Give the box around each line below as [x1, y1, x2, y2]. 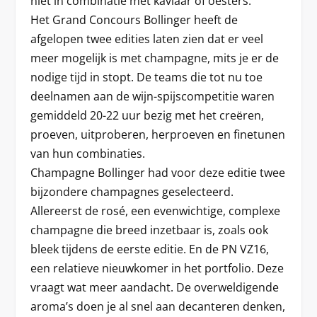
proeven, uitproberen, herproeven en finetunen [30, 126, 285, 142]
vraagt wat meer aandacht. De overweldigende [30, 279, 279, 295]
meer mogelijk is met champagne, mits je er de [30, 50, 279, 66]
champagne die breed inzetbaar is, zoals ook [30, 221, 268, 238]
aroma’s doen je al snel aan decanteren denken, [30, 298, 285, 314]
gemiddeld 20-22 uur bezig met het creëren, [30, 107, 264, 123]
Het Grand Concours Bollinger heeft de [30, 11, 238, 28]
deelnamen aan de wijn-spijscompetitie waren [30, 88, 275, 104]
